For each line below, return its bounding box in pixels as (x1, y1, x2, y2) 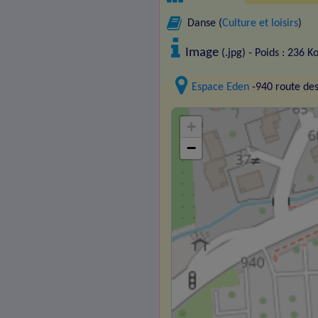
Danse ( (187, 18, 222, 30)
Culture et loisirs (221, 18, 298, 30)
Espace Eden (192, 81, 250, 93)
